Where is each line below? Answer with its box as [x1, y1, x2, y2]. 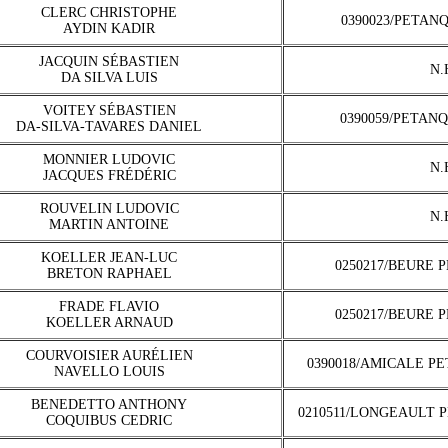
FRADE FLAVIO [59, 299, 159, 314]
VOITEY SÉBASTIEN [42, 103, 176, 118]
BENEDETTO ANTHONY [31, 397, 187, 412]
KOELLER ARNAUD [45, 315, 173, 330]
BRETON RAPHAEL [46, 266, 172, 281]
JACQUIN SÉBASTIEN [39, 54, 179, 69]
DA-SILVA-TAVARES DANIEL [16, 119, 202, 134]
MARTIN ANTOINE [49, 217, 169, 232]
